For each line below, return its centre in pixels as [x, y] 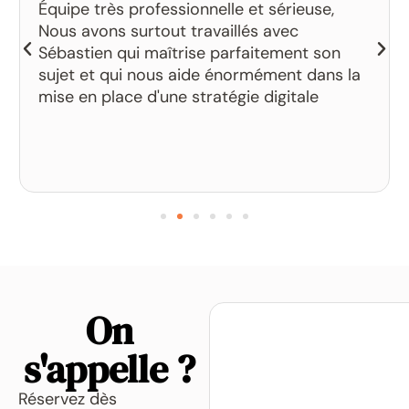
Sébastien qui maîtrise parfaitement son [189, 53]
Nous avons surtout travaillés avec [168, 31]
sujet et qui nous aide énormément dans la [199, 75]
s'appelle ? [109, 369]
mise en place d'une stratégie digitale [178, 97]
